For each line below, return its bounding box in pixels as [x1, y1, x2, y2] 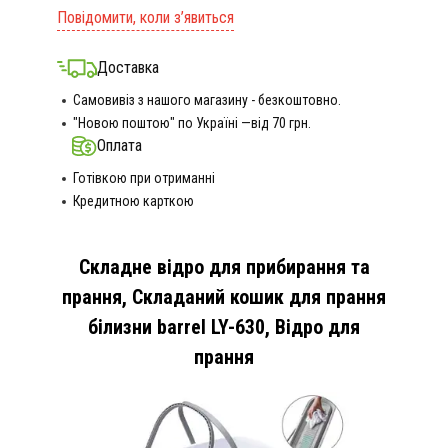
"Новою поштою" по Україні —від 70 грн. [72, 115, 311, 131]
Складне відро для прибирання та [78, 255, 370, 279]
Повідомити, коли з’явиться [56, 8, 234, 27]
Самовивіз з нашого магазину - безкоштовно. [72, 92, 341, 108]
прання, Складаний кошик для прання [62, 285, 386, 309]
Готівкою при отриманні [72, 170, 215, 186]
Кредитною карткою [72, 193, 194, 209]
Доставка [96, 58, 159, 77]
